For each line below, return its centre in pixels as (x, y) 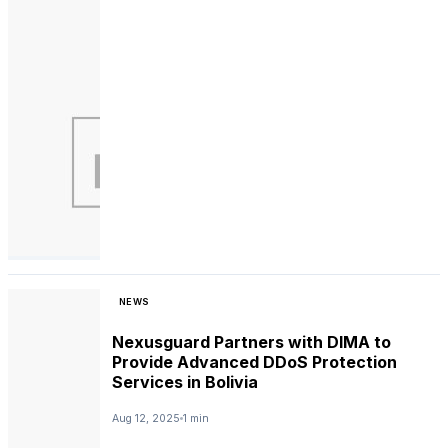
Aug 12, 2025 (146, 418)
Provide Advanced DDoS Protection (254, 362)
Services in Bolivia (185, 382)
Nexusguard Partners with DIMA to (251, 342)
